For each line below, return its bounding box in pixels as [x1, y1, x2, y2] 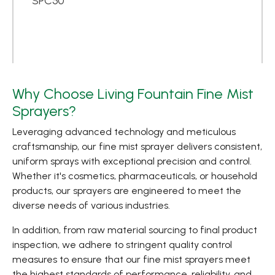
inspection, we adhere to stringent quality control [12, 239, 232, 250]
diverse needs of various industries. [12, 199, 170, 211]
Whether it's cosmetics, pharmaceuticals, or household [12, 170, 257, 182]
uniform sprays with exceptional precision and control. [12, 155, 252, 167]
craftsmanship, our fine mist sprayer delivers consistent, [12, 141, 262, 152]
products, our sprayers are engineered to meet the [12, 185, 241, 196]
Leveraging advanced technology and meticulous [12, 126, 236, 137]
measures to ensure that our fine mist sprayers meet [12, 254, 250, 265]
